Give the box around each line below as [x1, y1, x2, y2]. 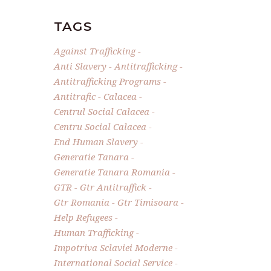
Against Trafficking [53, 44, 135, 57]
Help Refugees [53, 211, 113, 223]
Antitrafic [53, 90, 96, 102]
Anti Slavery [53, 59, 106, 72]
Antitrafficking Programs [53, 74, 161, 87]
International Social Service [53, 256, 172, 269]
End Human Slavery [53, 135, 138, 148]
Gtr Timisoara [117, 195, 178, 208]
